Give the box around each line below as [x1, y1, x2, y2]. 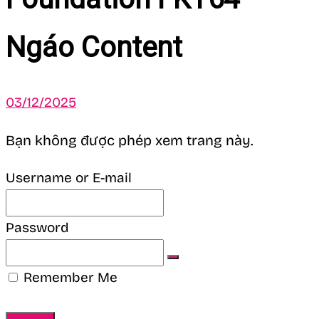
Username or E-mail [6, 169, 132, 187]
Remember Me [20, 269, 117, 286]
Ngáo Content [6, 31, 182, 65]
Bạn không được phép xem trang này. [6, 132, 253, 150]
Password [6, 219, 69, 236]
